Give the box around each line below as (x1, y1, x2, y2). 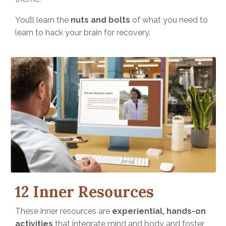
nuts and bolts (71, 15, 130, 25)
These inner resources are (15, 206, 112, 216)
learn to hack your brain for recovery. (15, 27, 150, 37)
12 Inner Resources (15, 182, 158, 202)
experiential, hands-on (112, 206, 206, 216)
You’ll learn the (15, 15, 71, 25)
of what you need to (130, 15, 208, 25)
